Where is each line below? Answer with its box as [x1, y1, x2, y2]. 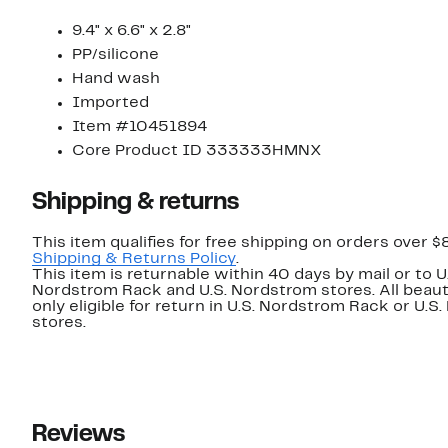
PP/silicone [72, 48, 159, 63]
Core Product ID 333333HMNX [72, 144, 322, 159]
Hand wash [72, 72, 160, 87]
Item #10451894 [72, 120, 207, 135]
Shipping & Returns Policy [32, 252, 236, 267]
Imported [72, 96, 149, 111]
